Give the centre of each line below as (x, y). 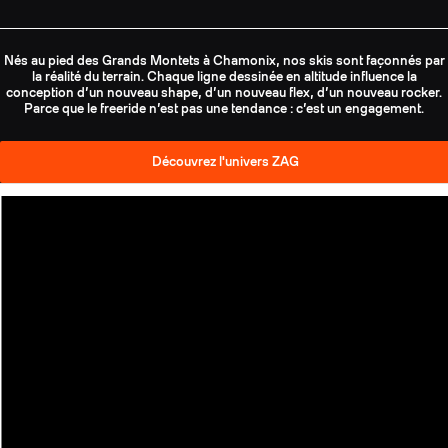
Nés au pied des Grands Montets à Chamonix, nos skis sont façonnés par (224, 60)
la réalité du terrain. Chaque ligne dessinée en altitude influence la (224, 76)
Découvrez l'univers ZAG (225, 162)
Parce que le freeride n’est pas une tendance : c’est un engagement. (224, 108)
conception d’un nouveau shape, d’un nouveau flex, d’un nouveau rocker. (224, 92)
